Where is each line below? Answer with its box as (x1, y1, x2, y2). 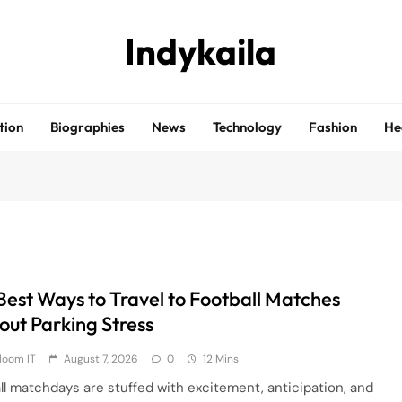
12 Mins (203, 352, 240, 366)
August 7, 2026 (64, 352, 139, 366)
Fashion (309, 118, 357, 135)
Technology (213, 118, 282, 135)
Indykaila (125, 29, 277, 74)
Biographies (50, 118, 125, 135)
